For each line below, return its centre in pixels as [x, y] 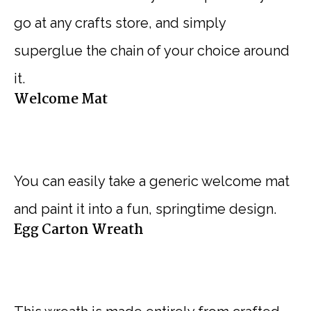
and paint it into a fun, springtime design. [145, 209]
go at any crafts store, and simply [120, 23]
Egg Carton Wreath [79, 231]
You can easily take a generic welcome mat [152, 182]
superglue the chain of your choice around [152, 51]
